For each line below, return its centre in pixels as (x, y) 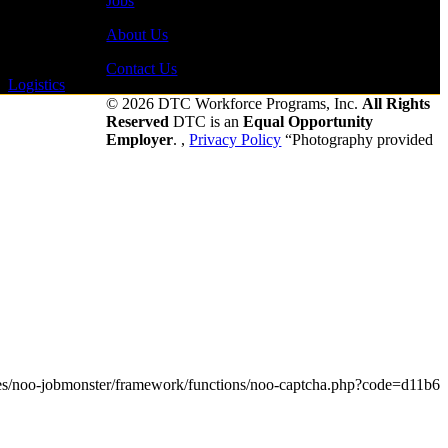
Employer (140, 139)
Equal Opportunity (308, 121)
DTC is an (206, 121)
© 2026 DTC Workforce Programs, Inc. (234, 103)
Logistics (36, 84)
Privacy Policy (235, 139)
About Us (137, 34)
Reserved (138, 121)
